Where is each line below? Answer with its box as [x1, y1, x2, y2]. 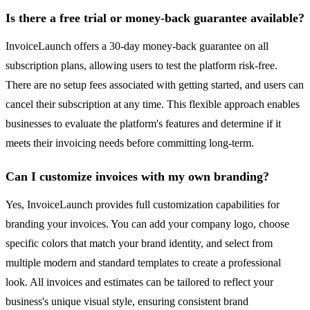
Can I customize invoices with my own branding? [6, 170, 269, 184]
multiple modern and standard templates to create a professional [6, 257, 281, 269]
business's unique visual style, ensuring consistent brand [6, 295, 248, 308]
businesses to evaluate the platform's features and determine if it [6, 118, 281, 130]
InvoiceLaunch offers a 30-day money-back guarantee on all [6, 40, 268, 53]
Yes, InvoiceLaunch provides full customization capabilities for [6, 199, 280, 211]
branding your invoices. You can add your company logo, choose [6, 218, 289, 230]
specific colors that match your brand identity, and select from [6, 237, 273, 250]
